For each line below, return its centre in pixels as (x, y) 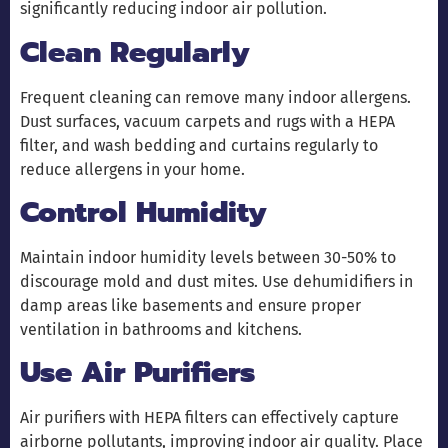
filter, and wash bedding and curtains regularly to (199, 145)
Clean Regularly (135, 52)
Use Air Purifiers (137, 373)
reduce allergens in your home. (132, 169)
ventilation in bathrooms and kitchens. (161, 329)
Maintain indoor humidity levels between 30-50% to (208, 257)
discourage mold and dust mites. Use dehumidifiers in (216, 281)
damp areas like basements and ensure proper (190, 305)
